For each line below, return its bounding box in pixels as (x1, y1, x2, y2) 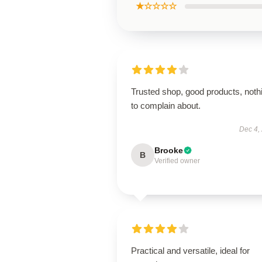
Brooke (154, 146, 183, 155)
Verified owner (154, 157, 200, 165)
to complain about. (131, 101, 201, 111)
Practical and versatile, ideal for (131, 246, 250, 256)
